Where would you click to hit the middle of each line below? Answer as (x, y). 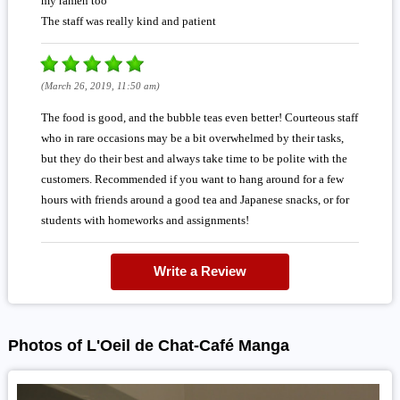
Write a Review (200, 271)
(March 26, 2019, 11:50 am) (100, 85)
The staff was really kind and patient (128, 21)
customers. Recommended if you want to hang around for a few (192, 179)
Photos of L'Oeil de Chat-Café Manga (148, 345)
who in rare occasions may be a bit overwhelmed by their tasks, (192, 137)
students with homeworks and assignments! (145, 220)
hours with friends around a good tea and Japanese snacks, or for (195, 199)
